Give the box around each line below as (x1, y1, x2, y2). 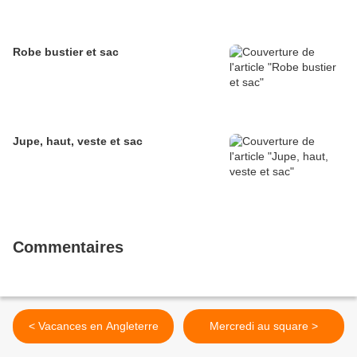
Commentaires (13, 238, 124, 257)
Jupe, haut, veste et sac (13, 135, 143, 148)
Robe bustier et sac (13, 45, 119, 59)
